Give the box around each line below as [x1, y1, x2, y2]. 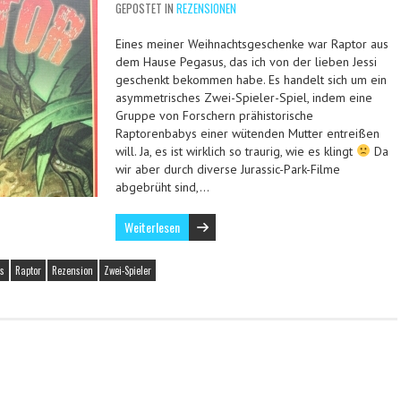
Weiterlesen [124, 218, 180, 236]
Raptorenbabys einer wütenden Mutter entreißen [115, 125, 380, 141]
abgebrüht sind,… [115, 179, 209, 195]
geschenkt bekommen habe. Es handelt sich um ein [115, 72, 387, 88]
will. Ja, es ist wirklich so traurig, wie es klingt [115, 143, 356, 159]
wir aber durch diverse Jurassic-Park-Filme [115, 161, 340, 177]
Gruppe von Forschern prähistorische [115, 107, 313, 124]
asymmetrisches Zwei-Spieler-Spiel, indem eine [115, 90, 372, 106]
